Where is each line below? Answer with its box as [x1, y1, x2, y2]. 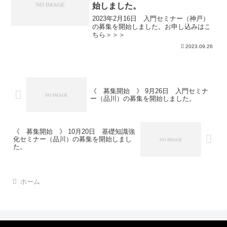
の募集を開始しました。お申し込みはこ [92, 22, 211, 30]
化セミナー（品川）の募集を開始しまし [13, 135, 132, 143]
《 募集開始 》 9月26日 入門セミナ [90, 87, 208, 95]
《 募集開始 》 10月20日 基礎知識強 [13, 128, 135, 136]
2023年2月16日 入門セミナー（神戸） [92, 14, 210, 22]
